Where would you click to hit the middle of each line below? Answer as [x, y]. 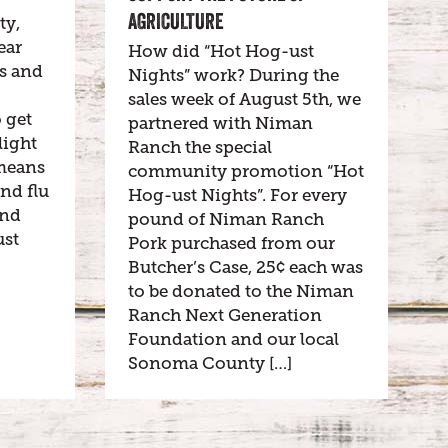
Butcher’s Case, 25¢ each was [245, 268]
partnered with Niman [220, 124]
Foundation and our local [233, 340]
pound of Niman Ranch [225, 220]
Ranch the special [199, 148]
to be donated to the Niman [240, 292]
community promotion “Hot [245, 172]
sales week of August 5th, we [244, 100]
